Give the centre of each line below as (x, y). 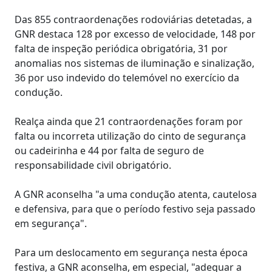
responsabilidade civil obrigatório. (93, 165)
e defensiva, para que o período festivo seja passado (135, 209)
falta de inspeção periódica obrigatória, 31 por (121, 48)
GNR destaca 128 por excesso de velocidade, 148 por (135, 34)
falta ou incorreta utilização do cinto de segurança (130, 136)
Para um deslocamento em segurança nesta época (131, 252)
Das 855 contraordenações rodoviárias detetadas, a (133, 19)
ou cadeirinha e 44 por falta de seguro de (109, 150)
